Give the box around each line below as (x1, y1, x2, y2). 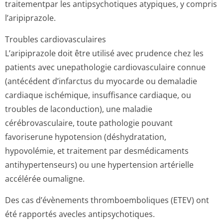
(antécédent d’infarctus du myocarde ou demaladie (5, 76, 197, 87)
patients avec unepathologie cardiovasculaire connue (5, 62, 206, 73)
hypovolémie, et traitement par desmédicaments (5, 145, 189, 156)
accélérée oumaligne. (5, 173, 85, 184)
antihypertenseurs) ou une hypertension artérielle (5, 159, 194, 170)
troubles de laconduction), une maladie (5, 104, 152, 114)
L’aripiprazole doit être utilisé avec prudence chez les (5, 48, 204, 59)
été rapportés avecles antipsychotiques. (5, 209, 155, 220)
